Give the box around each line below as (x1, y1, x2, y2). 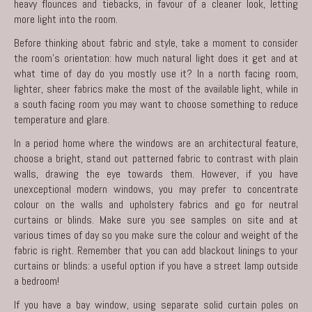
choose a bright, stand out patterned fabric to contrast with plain (14, 150, 298, 166)
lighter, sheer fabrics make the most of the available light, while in (14, 81, 298, 96)
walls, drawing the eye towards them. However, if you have (14, 166, 298, 181)
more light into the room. (14, 11, 118, 26)
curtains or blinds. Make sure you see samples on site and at (14, 212, 298, 227)
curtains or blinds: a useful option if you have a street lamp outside (14, 258, 298, 273)
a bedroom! (14, 273, 59, 288)
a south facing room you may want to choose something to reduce (14, 96, 298, 111)
